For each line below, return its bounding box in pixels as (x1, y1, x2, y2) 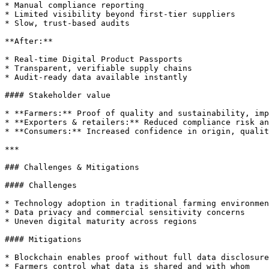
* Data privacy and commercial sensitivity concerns (5, 208, 245, 217)
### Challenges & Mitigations (5, 163, 139, 172)
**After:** (5, 37, 53, 46)
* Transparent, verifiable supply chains (5, 64, 192, 73)
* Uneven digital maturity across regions (5, 217, 197, 226)
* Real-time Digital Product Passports (5, 55, 183, 64)
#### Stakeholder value (5, 91, 110, 100)
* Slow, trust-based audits (5, 19, 130, 28)
